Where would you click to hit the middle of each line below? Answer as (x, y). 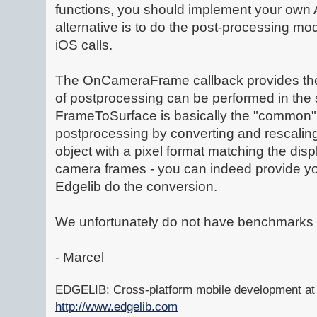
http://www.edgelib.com (116, 306)
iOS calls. (84, 45)
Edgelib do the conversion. (136, 186)
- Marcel (80, 257)
